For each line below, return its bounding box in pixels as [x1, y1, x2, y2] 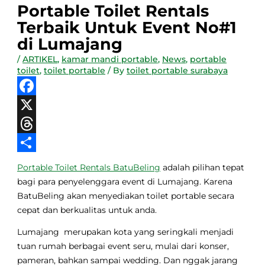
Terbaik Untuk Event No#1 [17, 17, 237, 37]
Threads [17, 137, 52, 147]
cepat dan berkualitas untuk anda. [17, 205, 157, 215]
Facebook [17, 99, 60, 109]
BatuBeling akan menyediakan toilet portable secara [17, 190, 235, 201]
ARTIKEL [22, 54, 58, 64]
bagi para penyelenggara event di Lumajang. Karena [17, 176, 233, 186]
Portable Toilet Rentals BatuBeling [17, 162, 161, 172]
